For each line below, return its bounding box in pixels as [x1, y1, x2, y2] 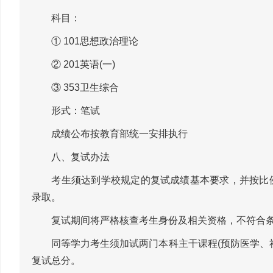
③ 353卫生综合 [32, 82, 119, 92]
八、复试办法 [32, 152, 110, 161]
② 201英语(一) [32, 59, 115, 69]
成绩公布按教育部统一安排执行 [32, 129, 188, 138]
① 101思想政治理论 [32, 36, 138, 46]
